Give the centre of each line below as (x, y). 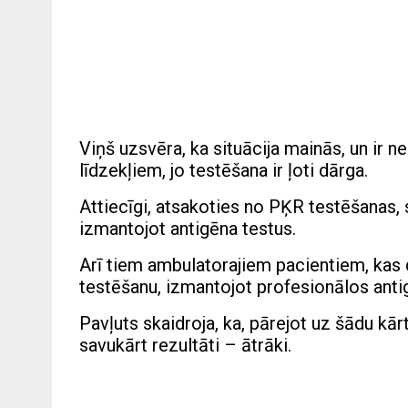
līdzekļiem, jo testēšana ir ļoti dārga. (224, 171)
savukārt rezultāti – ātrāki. (185, 346)
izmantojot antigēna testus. (188, 229)
